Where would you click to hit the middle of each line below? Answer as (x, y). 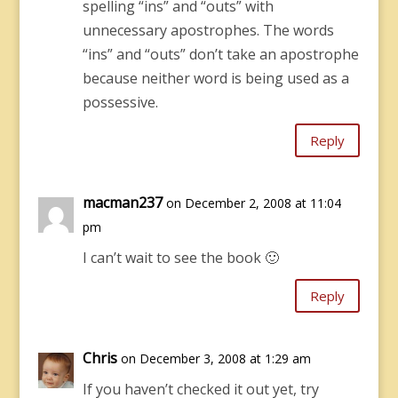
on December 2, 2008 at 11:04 (253, 203)
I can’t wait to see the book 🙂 (180, 258)
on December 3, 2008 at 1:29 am (215, 358)
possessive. (120, 102)
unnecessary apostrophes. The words (208, 30)
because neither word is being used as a (215, 78)
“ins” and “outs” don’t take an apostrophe (220, 54)
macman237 (122, 203)
